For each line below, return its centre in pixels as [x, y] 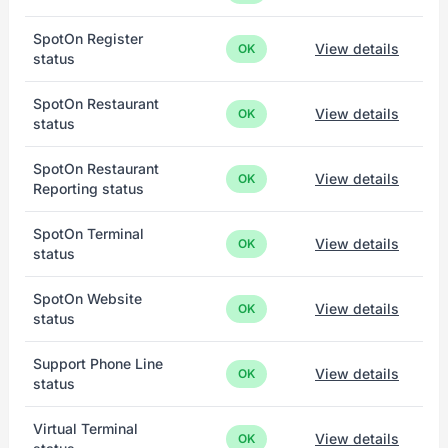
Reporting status [88, 188]
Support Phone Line [98, 363]
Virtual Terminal [85, 428]
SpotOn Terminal [88, 233]
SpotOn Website [87, 298]
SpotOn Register [88, 38]
